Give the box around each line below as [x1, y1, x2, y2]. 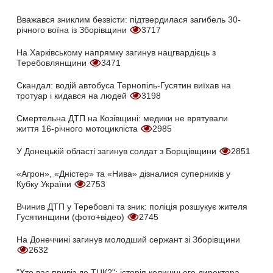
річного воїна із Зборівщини [16, 25, 129, 35]
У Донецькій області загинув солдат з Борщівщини [16, 146, 219, 157]
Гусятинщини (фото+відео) [16, 212, 127, 222]
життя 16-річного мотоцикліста [16, 124, 140, 134]
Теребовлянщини [16, 58, 89, 68]
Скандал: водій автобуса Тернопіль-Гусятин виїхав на [16, 80, 231, 91]
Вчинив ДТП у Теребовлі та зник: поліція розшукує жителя [16, 202, 247, 212]
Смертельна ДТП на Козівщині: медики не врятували [16, 113, 228, 124]
